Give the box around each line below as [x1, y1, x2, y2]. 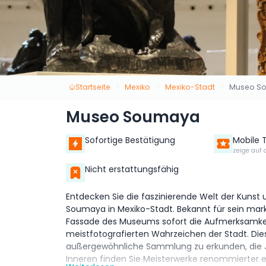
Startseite [75, 81, 110, 92]
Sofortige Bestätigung [85, 134, 175, 147]
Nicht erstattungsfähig [85, 163, 179, 176]
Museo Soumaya [66, 106, 200, 128]
